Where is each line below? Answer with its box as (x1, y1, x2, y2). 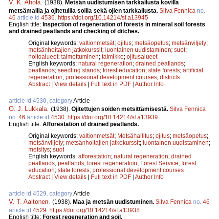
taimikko (102, 53, 124, 60)
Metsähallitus (117, 132, 153, 139)
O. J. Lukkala (9, 105, 47, 112)
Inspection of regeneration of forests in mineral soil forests (43, 21, 205, 28)
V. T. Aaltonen (9, 197, 48, 205)
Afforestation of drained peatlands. (43, 120, 139, 128)
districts (160, 73, 180, 81)
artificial (183, 66, 203, 74)
